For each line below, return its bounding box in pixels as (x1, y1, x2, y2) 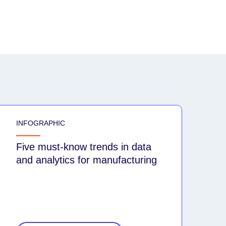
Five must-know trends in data (16, 141, 151, 152)
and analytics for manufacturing (16, 154, 157, 165)
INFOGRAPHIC (16, 119, 65, 127)
